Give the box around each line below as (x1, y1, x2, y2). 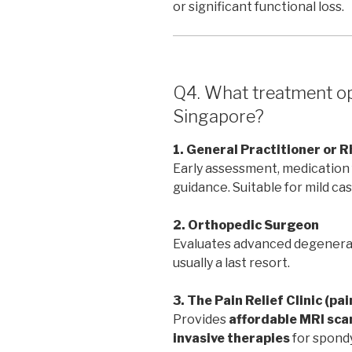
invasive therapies (173, 331, 290, 346)
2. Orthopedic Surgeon (173, 218, 319, 233)
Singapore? (173, 105, 264, 126)
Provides (173, 312, 229, 328)
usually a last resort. (173, 255, 290, 271)
